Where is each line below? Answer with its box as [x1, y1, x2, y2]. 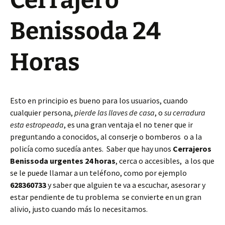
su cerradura [164, 107, 205, 118]
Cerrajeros [173, 144, 211, 154]
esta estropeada [10, 120, 64, 130]
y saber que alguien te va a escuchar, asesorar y [48, 180, 205, 190]
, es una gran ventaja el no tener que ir [64, 120, 193, 130]
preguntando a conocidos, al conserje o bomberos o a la [10, 132, 202, 142]
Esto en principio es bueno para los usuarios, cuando [10, 95, 188, 105]
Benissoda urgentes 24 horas [10, 156, 116, 166]
